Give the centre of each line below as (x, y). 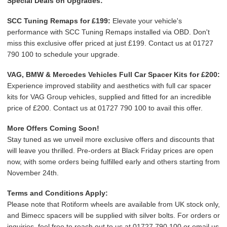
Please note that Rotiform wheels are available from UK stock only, (113, 204)
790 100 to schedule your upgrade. (63, 54)
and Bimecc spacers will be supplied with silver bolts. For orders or (113, 215)
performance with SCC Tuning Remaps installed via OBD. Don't (108, 32)
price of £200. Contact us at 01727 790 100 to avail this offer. (105, 108)
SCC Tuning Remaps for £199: (59, 21)
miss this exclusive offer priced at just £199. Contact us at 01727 (110, 43)
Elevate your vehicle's (146, 21)
